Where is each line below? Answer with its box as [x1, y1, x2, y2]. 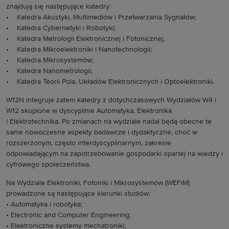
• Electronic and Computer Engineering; [6, 212, 131, 219]
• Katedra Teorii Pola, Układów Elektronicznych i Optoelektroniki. [6, 78, 214, 85]
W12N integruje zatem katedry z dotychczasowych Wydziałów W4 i [6, 97, 216, 104]
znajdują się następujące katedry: [6, 3, 111, 10]
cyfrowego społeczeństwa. [6, 161, 90, 168]
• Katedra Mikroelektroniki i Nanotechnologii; [6, 46, 152, 53]
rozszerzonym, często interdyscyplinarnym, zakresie [6, 140, 171, 147]
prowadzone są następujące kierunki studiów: [6, 190, 150, 197]
